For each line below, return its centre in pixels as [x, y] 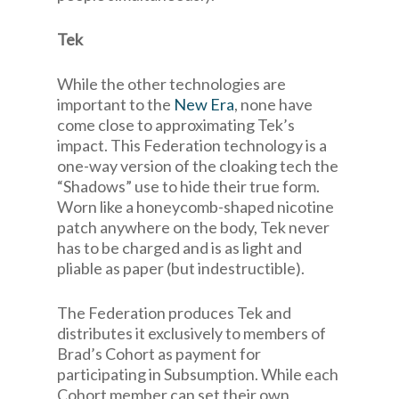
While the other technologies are [171, 84]
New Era [204, 104]
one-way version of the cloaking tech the [198, 166]
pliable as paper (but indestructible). [181, 268]
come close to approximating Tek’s [176, 125]
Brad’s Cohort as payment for [159, 354]
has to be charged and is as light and [179, 248]
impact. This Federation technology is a [192, 145]
